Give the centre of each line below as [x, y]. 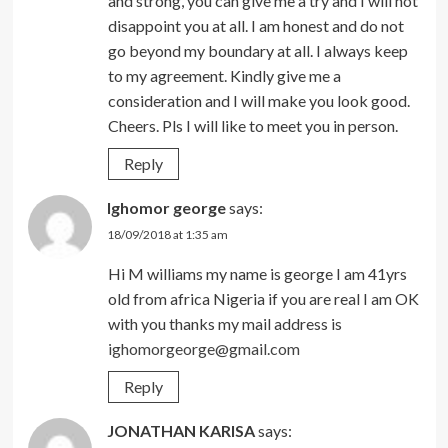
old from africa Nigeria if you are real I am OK [263, 298]
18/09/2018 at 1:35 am [167, 234]
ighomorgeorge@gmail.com [203, 348]
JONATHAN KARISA [180, 430]
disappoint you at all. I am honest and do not [255, 25]
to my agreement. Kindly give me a [224, 75]
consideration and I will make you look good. [258, 100]
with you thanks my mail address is [224, 323]
